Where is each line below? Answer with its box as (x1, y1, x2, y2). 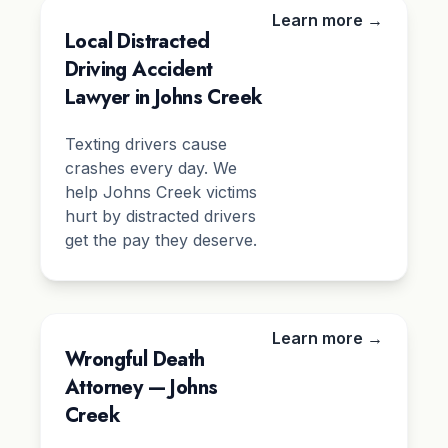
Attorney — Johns (65, 373, 218, 403)
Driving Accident (65, 55, 213, 85)
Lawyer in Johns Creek (65, 83, 263, 113)
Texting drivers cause (65, 134, 227, 155)
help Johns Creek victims (65, 182, 257, 203)
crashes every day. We (65, 158, 237, 179)
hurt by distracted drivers (65, 206, 256, 227)
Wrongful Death (65, 345, 205, 375)
